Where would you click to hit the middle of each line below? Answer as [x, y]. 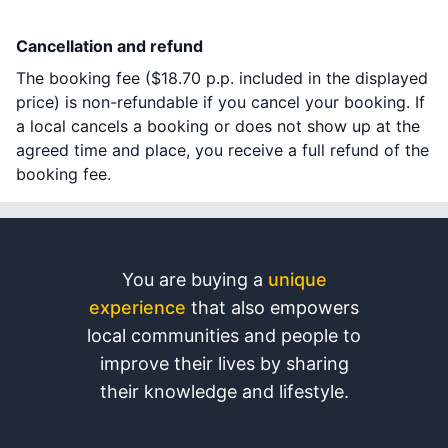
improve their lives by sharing [224, 363]
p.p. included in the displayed [314, 77]
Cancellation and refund [109, 45]
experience [137, 307]
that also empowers [272, 307]
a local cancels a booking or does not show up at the [218, 125]
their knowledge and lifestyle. [224, 391]
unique [297, 279]
